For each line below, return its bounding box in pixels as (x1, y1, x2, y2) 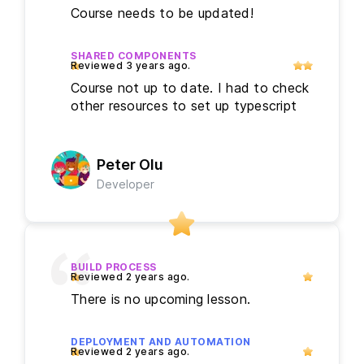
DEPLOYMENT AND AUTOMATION (71, 336, 251, 349)
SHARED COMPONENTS (71, 50, 197, 63)
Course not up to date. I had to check (71, 80, 310, 97)
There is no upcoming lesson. (71, 291, 250, 308)
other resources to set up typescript (71, 97, 297, 115)
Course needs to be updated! (71, 5, 253, 22)
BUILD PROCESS (71, 261, 157, 274)
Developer (97, 177, 154, 192)
